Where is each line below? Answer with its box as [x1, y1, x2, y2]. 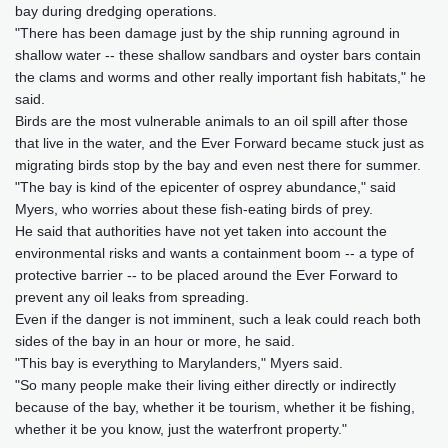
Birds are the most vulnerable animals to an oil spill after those [15, 113, 408, 130]
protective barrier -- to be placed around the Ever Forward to [15, 267, 398, 284]
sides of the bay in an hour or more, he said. [15, 333, 295, 350]
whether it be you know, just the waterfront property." [15, 421, 347, 438]
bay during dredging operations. [15, 3, 217, 20]
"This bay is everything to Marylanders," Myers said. [15, 355, 343, 372]
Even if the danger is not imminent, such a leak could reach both [15, 311, 421, 328]
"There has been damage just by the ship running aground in [15, 25, 400, 42]
